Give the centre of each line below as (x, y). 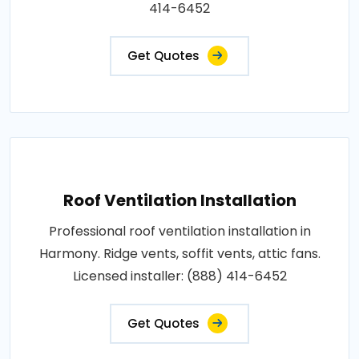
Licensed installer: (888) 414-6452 (179, 276)
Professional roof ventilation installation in (179, 231)
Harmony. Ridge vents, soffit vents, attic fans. (179, 253)
